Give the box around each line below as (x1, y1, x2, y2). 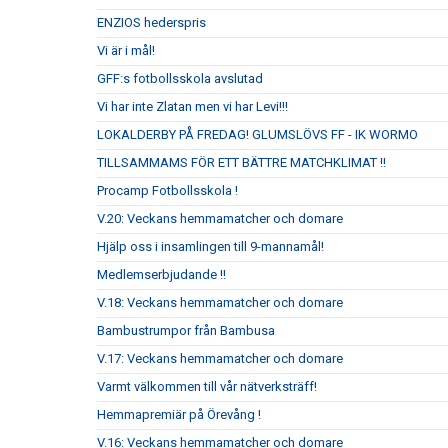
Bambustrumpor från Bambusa (97, 323, 275, 338)
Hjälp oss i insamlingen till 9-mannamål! (97, 239, 324, 254)
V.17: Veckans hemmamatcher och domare (97, 351, 343, 366)
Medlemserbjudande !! (97, 267, 226, 282)
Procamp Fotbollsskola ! (97, 183, 238, 198)
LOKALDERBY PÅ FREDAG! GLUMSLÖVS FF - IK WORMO (97, 127, 418, 142)
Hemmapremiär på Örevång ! (97, 407, 261, 422)
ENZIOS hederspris (97, 15, 206, 30)
